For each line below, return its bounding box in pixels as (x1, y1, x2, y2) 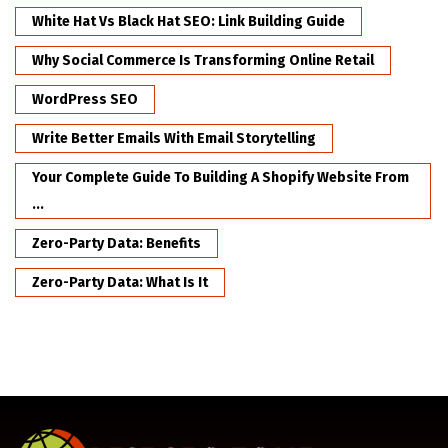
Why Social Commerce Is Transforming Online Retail (32, 52, 374, 70)
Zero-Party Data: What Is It (32, 274, 208, 292)
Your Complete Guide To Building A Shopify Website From (32, 169, 409, 187)
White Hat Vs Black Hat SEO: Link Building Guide (32, 13, 345, 31)
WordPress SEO (32, 91, 138, 109)
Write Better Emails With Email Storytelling (32, 130, 316, 148)
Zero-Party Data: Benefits (32, 235, 201, 253)
